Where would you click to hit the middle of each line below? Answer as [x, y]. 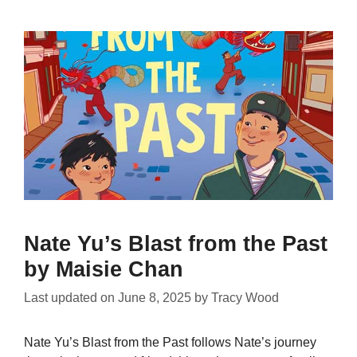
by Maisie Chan [104, 269]
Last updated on [71, 297]
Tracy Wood [245, 297]
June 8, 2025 [155, 297]
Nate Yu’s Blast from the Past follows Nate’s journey [170, 342]
